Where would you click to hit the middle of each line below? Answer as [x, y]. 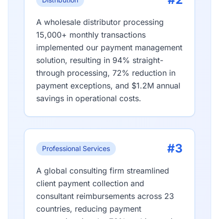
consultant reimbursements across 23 [105, 196]
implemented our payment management [109, 47]
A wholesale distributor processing [100, 22]
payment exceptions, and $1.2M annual [108, 86]
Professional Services [76, 148]
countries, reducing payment [89, 209]
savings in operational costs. [89, 98]
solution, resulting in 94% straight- [100, 60]
